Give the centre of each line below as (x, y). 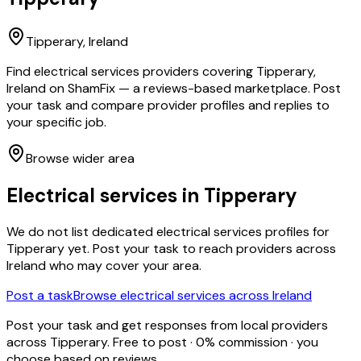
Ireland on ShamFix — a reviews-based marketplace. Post (174, 88)
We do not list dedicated (81, 232)
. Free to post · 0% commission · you (213, 342)
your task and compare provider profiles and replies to (168, 105)
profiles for (296, 232)
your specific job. (56, 122)
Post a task (40, 296)
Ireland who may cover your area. (104, 266)
